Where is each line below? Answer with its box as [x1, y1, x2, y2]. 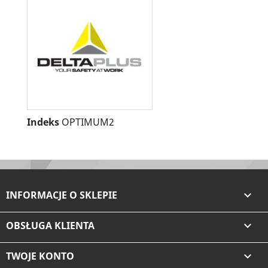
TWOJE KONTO [6, 249, 74, 263]
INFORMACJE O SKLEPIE [6, 188, 117, 202]
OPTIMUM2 [62, 115, 114, 129]
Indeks [27, 115, 59, 129]
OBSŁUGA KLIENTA [6, 219, 95, 232]
